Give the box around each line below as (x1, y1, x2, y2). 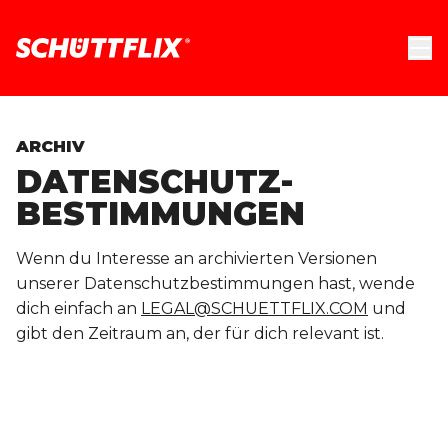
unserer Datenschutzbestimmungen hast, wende (16, 274, 415, 293)
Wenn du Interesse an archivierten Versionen (16, 249, 377, 268)
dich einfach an (16, 299, 141, 318)
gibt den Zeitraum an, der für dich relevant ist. (16, 324, 384, 343)
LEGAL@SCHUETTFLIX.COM (141, 299, 368, 318)
